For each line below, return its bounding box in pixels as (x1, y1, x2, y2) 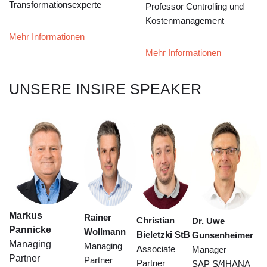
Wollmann (84, 226, 126, 237)
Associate (136, 244, 176, 254)
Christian (136, 215, 175, 225)
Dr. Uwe (191, 216, 225, 226)
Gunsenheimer (191, 230, 253, 240)
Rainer (84, 212, 112, 222)
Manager (191, 244, 226, 254)
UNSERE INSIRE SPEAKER (9, 80, 201, 97)
